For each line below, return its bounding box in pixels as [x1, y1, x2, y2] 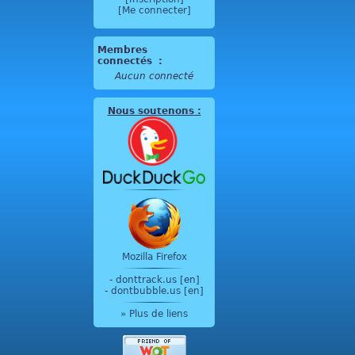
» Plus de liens [120, 307, 188, 319]
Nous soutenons [107, 105, 194, 116]
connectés [97, 55, 155, 67]
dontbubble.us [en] [111, 284, 204, 296]
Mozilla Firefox [121, 250, 187, 262]
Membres [97, 44, 147, 55]
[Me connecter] [117, 5, 191, 16]
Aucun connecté [115, 71, 193, 82]
